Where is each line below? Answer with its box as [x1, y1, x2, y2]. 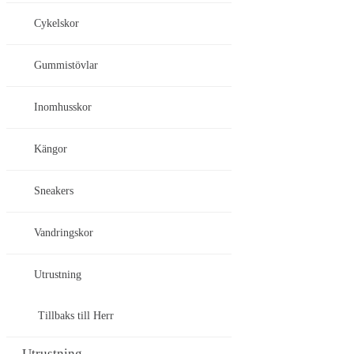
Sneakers [34, 185, 73, 198]
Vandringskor [34, 227, 93, 239]
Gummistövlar [34, 59, 98, 72]
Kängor [34, 143, 67, 156]
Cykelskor [34, 17, 79, 30]
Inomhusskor [34, 101, 92, 114]
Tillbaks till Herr [38, 310, 114, 322]
